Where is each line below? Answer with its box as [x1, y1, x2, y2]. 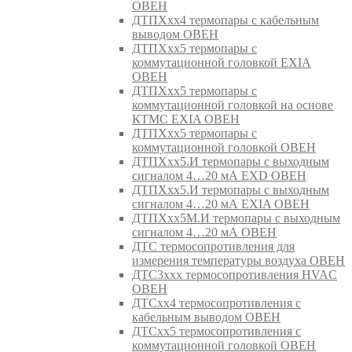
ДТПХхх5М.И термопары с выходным [132, 211, 340, 225]
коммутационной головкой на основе [132, 97, 333, 112]
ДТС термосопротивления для [132, 239, 295, 253]
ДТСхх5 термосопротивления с [132, 324, 301, 338]
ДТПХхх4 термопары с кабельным [132, 13, 319, 27]
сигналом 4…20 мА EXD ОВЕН [132, 168, 306, 182]
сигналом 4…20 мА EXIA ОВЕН [132, 196, 310, 211]
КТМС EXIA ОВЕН [132, 112, 240, 126]
